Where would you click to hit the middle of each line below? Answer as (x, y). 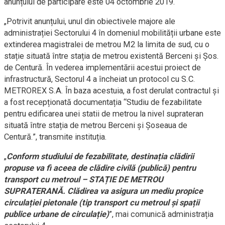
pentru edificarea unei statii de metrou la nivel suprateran (104, 114)
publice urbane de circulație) (57, 214)
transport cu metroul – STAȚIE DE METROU (84, 180)
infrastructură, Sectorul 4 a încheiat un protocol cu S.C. (100, 79)
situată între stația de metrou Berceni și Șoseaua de (96, 126)
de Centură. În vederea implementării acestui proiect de (102, 68)
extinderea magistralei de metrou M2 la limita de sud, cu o (107, 45)
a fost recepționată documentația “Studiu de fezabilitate (103, 102)
